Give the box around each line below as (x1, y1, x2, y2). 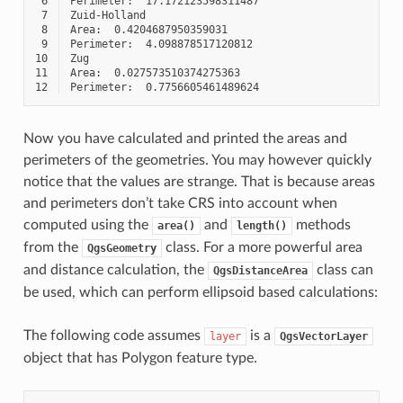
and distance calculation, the (22, 262, 208, 277)
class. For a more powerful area (161, 239, 363, 255)
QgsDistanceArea (212, 264, 308, 277)
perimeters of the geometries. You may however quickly (22, 152, 372, 167)
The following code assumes (22, 327, 204, 343)
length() (236, 219, 287, 232)
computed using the (22, 217, 152, 232)
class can (312, 262, 373, 277)
